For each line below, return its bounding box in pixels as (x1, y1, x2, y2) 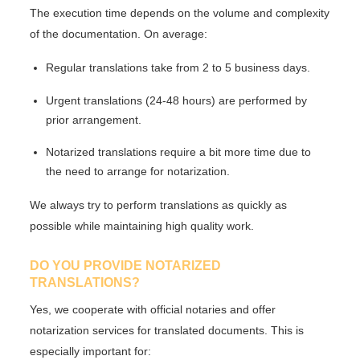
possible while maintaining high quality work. (30, 219, 255, 233)
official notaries (150, 302, 227, 316)
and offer (227, 302, 276, 316)
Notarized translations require (46, 145, 200, 159)
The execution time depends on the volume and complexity (30, 6, 330, 20)
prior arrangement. (46, 112, 142, 126)
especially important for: (30, 344, 152, 358)
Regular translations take (46, 60, 177, 74)
